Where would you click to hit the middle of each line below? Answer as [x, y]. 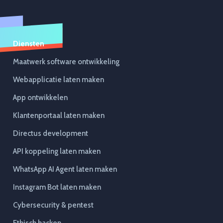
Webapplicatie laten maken [58, 80]
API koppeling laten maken [57, 152]
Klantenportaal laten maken [59, 116]
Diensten [29, 44]
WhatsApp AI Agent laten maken [65, 169]
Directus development [51, 134]
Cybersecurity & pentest [53, 205]
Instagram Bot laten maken [57, 187]
